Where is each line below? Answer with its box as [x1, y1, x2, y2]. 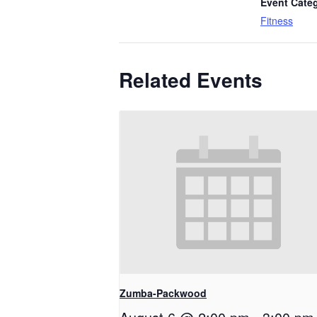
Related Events [119, 65, 263, 94]
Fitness [260, 13, 293, 28]
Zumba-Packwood [120, 286, 207, 301]
